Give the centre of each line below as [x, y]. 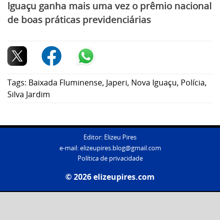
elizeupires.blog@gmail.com [120, 148]
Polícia [193, 82]
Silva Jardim [29, 94]
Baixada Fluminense [65, 82]
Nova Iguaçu [154, 82]
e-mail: [69, 148]
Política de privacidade [110, 159]
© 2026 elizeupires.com [110, 177]
